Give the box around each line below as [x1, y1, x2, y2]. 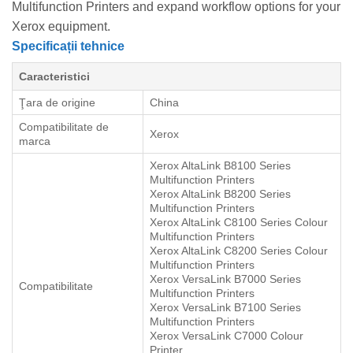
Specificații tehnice [12, 39, 124, 54]
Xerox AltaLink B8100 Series [150, 159, 291, 173]
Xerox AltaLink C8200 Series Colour [150, 244, 328, 258]
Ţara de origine [19, 96, 95, 110]
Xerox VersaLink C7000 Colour [150, 329, 303, 343]
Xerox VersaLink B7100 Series [150, 301, 301, 314]
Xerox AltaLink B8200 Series [150, 188, 291, 201]
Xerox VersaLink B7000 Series [150, 273, 301, 286]
